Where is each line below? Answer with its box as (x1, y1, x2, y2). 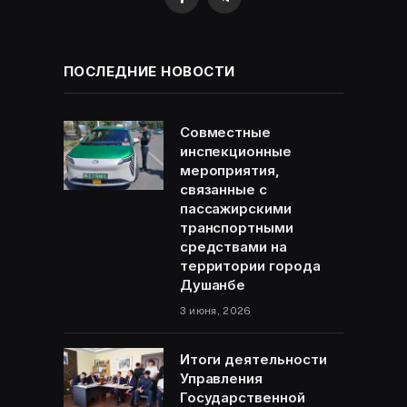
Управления (179, 370, 263, 388)
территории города (179, 257, 321, 275)
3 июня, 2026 (179, 305, 252, 317)
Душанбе (179, 276, 246, 294)
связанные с (179, 181, 267, 199)
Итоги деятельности (179, 351, 327, 369)
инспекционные (179, 143, 292, 161)
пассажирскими (179, 200, 292, 218)
